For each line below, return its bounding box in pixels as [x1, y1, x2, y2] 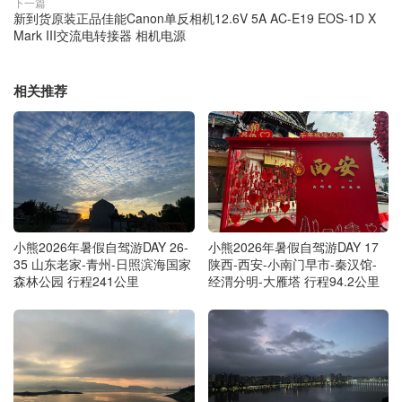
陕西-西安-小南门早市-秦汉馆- [207, 254, 377, 273]
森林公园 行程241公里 [13, 271, 139, 290]
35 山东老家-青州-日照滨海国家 [13, 254, 191, 273]
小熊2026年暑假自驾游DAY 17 [207, 237, 379, 256]
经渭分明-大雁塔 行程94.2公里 [207, 271, 380, 290]
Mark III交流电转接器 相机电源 [13, 26, 186, 45]
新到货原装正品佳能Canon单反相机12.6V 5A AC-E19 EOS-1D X [13, 9, 376, 28]
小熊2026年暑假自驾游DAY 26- [13, 237, 188, 256]
